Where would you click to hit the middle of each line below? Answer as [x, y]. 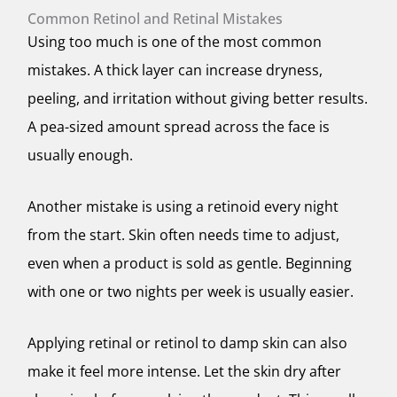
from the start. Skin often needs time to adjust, [183, 234]
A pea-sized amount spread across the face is [179, 127]
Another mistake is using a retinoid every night [183, 206]
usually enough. [80, 156]
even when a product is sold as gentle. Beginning [190, 263]
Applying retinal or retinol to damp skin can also [187, 343]
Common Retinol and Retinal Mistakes [155, 19]
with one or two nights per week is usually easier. [191, 291]
